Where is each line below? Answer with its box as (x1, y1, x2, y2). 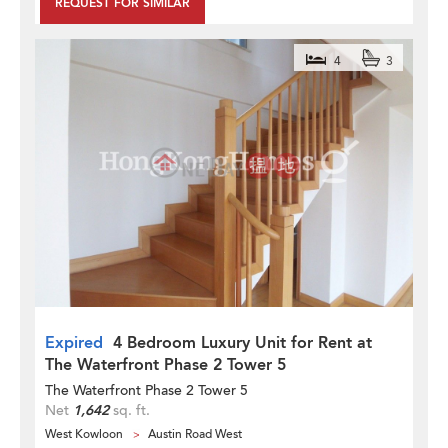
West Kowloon (45, 426, 123, 442)
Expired (45, 332, 103, 354)
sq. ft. (109, 401, 150, 420)
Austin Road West (148, 426, 242, 442)
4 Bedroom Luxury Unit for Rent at (113, 332, 372, 354)
